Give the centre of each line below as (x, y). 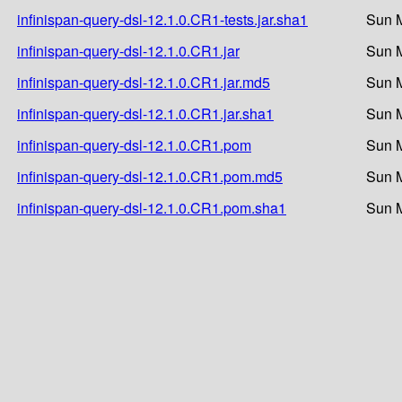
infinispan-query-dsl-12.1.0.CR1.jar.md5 (144, 82)
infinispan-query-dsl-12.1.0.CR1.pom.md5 (150, 176)
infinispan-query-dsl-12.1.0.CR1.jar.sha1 (145, 113)
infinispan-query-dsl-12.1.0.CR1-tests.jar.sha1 (162, 19)
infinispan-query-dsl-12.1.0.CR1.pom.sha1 (152, 207)
